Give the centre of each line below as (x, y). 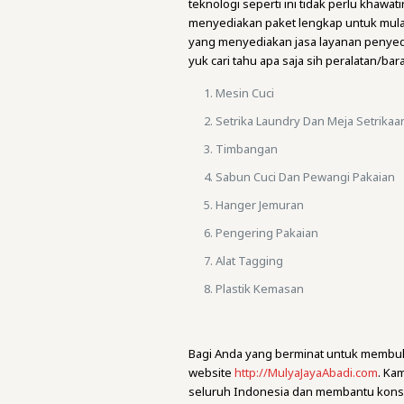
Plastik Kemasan (260, 289)
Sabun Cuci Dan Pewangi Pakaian (306, 177)
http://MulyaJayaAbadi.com (307, 372)
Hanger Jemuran (260, 205)
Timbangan (247, 149)
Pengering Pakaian (267, 233)
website (212, 372)
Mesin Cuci (245, 93)
